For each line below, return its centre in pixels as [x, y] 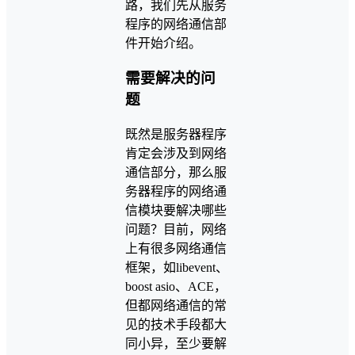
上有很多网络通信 [176, 249]
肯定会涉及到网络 [176, 154]
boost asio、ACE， [176, 287]
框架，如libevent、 [177, 268]
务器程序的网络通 [176, 192]
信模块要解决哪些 [176, 211]
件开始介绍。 [163, 43]
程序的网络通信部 [176, 24]
